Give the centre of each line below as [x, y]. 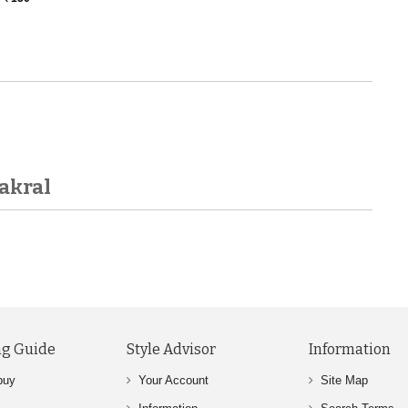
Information [350, 349]
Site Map [344, 380]
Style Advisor [171, 349]
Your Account [173, 380]
